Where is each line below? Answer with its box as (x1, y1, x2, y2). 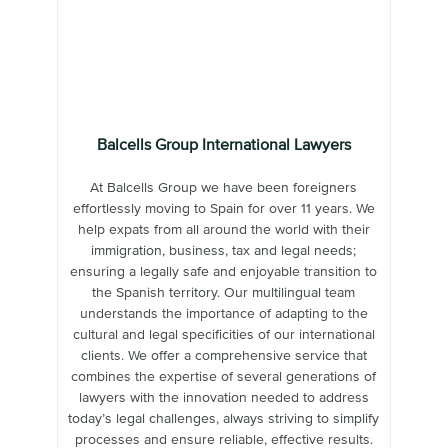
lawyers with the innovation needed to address (78, 391, 369, 406)
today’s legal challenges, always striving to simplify (68, 412, 380, 427)
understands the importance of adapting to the (79, 307, 368, 322)
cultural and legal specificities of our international (72, 328, 375, 343)
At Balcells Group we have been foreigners (90, 181, 358, 196)
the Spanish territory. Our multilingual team (92, 286, 356, 301)
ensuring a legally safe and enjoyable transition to (70, 265, 378, 280)
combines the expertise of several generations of (71, 370, 377, 385)
